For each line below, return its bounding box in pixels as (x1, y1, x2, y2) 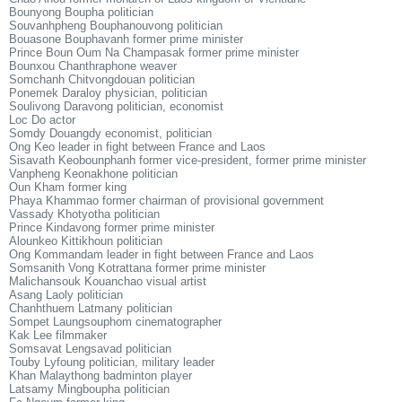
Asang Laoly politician (9, 288, 123, 301)
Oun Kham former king (9, 180, 127, 194)
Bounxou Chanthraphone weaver (9, 59, 177, 73)
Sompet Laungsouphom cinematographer (9, 315, 222, 328)
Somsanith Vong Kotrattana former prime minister (9, 261, 266, 275)
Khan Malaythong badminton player (9, 369, 192, 382)
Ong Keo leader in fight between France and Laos (9, 140, 266, 153)
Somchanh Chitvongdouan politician (9, 73, 195, 86)
